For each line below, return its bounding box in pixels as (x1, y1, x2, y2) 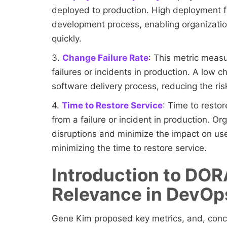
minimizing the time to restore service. (52, 143, 207, 154)
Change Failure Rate (62, 53, 148, 63)
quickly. (52, 33, 84, 44)
